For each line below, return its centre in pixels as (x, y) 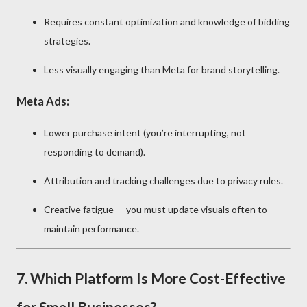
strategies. (67, 40)
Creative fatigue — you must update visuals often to (156, 210)
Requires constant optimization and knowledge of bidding (167, 21)
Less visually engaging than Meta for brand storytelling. (162, 69)
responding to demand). (95, 152)
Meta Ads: (43, 101)
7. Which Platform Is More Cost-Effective (151, 278)
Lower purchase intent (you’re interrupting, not (145, 133)
